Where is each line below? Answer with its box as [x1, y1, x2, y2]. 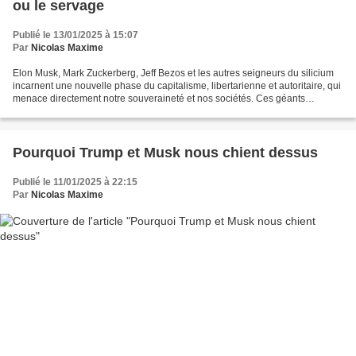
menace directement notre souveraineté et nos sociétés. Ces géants [13, 93, 305, 105]
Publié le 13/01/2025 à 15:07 [13, 29, 138, 41]
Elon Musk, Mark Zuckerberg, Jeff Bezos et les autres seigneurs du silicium [13, 68, 334, 79]
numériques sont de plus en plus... [13, 106, 161, 118]
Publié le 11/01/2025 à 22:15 [13, 176, 137, 188]
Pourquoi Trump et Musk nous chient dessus [13, 145, 318, 161]
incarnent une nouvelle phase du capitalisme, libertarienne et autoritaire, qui [13, 80, 341, 92]
